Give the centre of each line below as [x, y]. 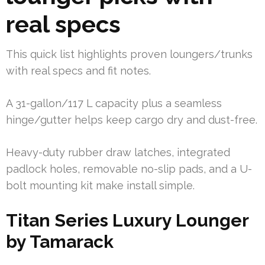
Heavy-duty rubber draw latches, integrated [118, 153]
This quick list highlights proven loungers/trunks [129, 54]
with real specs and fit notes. [78, 71]
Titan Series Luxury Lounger [127, 221]
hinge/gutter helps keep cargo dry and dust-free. [132, 120]
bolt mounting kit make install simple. [100, 186]
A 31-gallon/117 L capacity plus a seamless [114, 104]
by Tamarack [60, 242]
